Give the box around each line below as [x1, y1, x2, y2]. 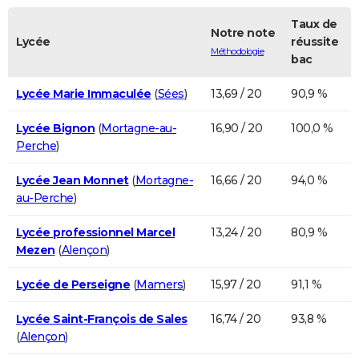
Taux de [291, 16, 337, 31]
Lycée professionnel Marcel [16, 224, 175, 240]
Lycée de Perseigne [16, 276, 130, 292]
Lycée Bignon [16, 120, 95, 135]
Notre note [211, 25, 275, 40]
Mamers [136, 276, 183, 292]
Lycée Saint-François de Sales [16, 311, 188, 326]
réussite [291, 34, 338, 49]
